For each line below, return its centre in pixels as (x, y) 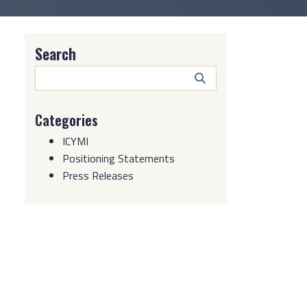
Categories (67, 120)
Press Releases (98, 176)
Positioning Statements (119, 159)
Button (222, 90)
